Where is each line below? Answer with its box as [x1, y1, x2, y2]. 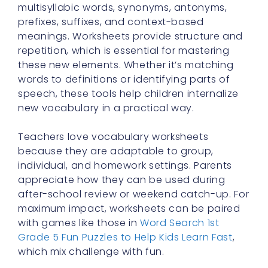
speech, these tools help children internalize [18, 87, 239, 100]
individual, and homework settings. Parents [18, 159, 232, 172]
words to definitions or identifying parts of [18, 72, 230, 86]
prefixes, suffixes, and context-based [18, 15, 204, 29]
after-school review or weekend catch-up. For [18, 187, 249, 201]
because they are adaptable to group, [18, 144, 214, 158]
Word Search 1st [140, 216, 220, 230]
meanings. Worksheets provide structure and [18, 29, 243, 43]
